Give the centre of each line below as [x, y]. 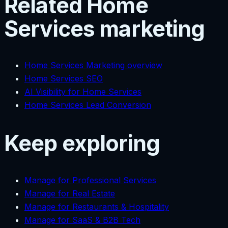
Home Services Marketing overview [93, 65]
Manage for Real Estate [70, 193]
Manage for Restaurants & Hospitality [97, 206]
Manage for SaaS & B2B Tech [82, 220]
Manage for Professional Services [90, 180]
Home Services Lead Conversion [88, 105]
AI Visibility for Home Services [83, 92]
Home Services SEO [64, 79]
